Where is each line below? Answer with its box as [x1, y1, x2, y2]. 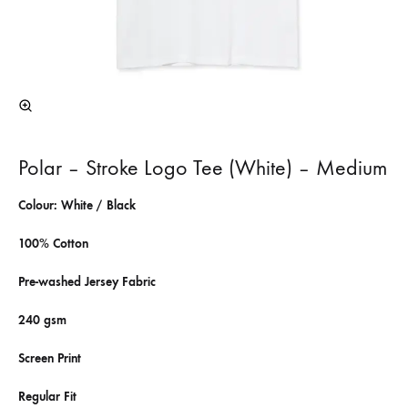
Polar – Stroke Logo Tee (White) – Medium [18, 155, 387, 180]
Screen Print [18, 351, 81, 366]
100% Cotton [18, 236, 88, 251]
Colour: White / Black [18, 198, 136, 213]
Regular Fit [18, 389, 76, 404]
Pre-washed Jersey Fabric [18, 274, 156, 290]
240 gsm [18, 312, 66, 328]
